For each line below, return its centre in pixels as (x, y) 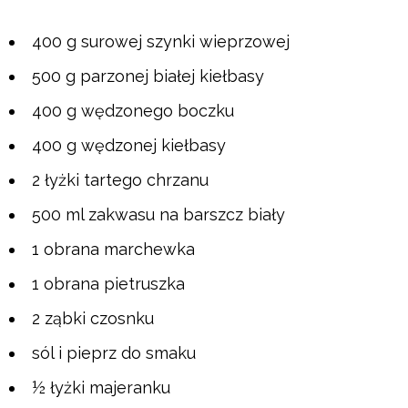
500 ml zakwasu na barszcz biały (158, 215)
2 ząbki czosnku (93, 319)
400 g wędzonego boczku (133, 111)
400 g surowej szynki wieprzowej (161, 42)
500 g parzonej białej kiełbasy (148, 76)
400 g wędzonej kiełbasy (129, 146)
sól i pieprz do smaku (114, 353)
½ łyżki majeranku (101, 388)
